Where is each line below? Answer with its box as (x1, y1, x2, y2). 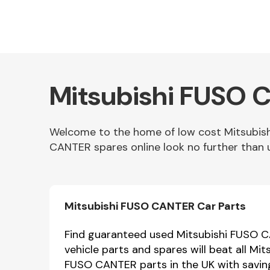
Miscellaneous (21, 222, 87, 235)
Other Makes (21, 143, 79, 157)
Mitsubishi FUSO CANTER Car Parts (64, 198, 246, 213)
